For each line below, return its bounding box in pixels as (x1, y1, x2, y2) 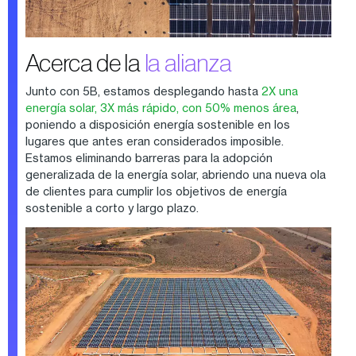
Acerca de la (25, 49, 145, 77)
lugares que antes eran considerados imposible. (25, 134, 284, 149)
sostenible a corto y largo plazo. (25, 201, 199, 215)
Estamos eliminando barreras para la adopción (25, 151, 273, 165)
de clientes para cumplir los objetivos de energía (25, 184, 287, 199)
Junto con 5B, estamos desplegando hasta (25, 84, 261, 99)
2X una (261, 84, 298, 99)
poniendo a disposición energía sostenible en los (25, 118, 290, 132)
